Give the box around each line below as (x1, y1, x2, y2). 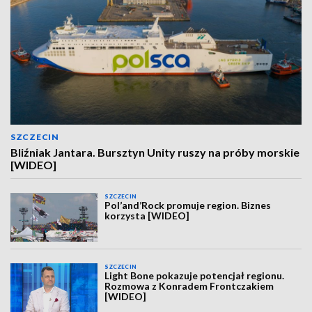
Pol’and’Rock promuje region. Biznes (104, 199, 272, 211)
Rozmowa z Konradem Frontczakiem (104, 280, 274, 292)
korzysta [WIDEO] (104, 210, 190, 221)
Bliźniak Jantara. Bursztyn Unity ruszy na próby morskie (10, 146, 299, 159)
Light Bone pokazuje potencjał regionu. (104, 270, 285, 282)
